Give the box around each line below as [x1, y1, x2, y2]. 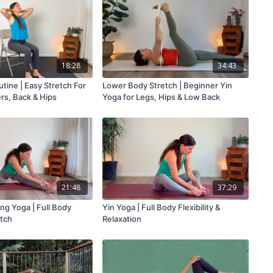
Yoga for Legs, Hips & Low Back [102, 92, 220, 102]
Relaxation [102, 213, 141, 224]
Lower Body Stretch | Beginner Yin [102, 80, 232, 91]
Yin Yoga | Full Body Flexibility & [102, 202, 220, 212]
